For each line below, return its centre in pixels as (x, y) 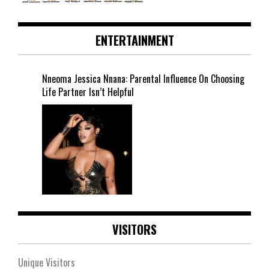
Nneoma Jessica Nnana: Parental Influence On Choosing (143, 79)
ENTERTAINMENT (134, 41)
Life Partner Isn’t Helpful (88, 92)
